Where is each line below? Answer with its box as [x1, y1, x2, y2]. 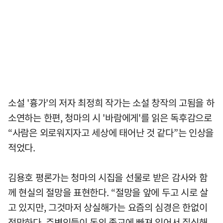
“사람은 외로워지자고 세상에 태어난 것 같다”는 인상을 [8, 125, 214, 139]
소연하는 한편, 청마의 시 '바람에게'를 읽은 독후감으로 [8, 111, 212, 124]
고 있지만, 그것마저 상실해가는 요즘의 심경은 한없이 [8, 200, 208, 214]
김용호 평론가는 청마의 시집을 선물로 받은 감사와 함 [8, 170, 208, 184]
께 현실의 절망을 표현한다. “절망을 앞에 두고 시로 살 [8, 185, 208, 199]
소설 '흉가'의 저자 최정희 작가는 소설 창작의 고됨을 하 [8, 96, 215, 110]
